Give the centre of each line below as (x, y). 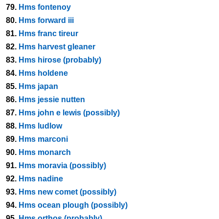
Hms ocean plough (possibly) (73, 205)
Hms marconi (43, 139)
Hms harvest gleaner (57, 47)
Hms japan (38, 86)
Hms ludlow (40, 126)
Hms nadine (41, 179)
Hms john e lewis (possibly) (69, 113)
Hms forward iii (46, 20)
